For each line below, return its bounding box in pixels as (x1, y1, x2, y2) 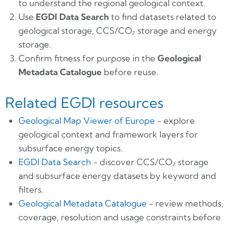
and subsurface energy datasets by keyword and (18, 170, 216, 181)
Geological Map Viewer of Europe (18, 114, 155, 126)
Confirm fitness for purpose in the (18, 53, 157, 64)
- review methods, (146, 197, 223, 209)
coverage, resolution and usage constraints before (18, 211, 221, 222)
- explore (154, 114, 195, 126)
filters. (18, 184, 43, 195)
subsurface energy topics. (18, 142, 123, 153)
